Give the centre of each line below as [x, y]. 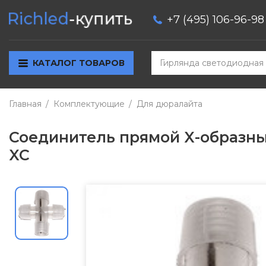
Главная [25, 104]
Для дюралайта [170, 104]
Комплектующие [89, 104]
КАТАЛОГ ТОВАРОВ [78, 63]
